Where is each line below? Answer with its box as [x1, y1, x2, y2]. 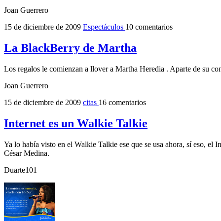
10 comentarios [125, 22, 173, 31]
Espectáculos [83, 22, 125, 31]
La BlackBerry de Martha [4, 41, 137, 54]
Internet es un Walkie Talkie [4, 116, 147, 130]
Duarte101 [4, 165, 37, 174]
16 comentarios [99, 98, 146, 107]
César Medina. [4, 148, 49, 157]
